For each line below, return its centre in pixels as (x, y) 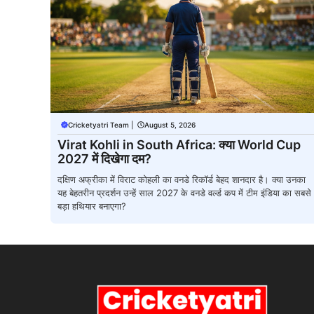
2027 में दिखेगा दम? (104, 158)
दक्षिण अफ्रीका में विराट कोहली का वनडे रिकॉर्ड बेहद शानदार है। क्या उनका (182, 179)
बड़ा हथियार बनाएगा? (92, 206)
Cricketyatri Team (98, 124)
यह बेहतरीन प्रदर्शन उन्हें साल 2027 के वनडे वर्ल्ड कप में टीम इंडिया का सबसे (184, 192)
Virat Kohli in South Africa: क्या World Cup (179, 144)
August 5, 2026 (170, 124)
